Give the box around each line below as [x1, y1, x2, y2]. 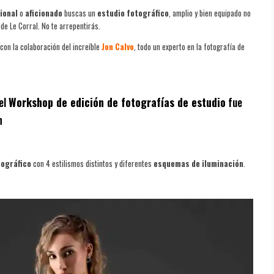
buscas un [62, 6, 97, 19]
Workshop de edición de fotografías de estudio [9, 94, 226, 111]
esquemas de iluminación [154, 157, 243, 169]
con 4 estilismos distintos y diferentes [31, 157, 154, 169]
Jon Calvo [102, 40, 134, 53]
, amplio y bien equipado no [169, 6, 251, 19]
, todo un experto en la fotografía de [134, 40, 245, 53]
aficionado [25, 6, 62, 19]
